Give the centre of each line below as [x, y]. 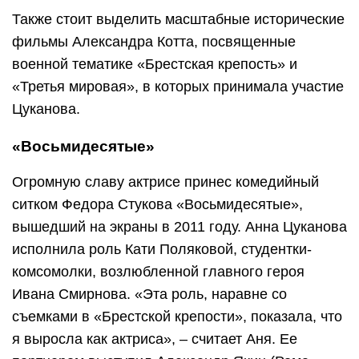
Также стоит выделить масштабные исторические [178, 19]
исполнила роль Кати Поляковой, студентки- [162, 249]
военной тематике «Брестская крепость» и [155, 64]
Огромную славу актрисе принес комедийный [165, 182]
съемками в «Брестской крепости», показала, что [177, 316]
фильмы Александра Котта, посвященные [154, 41]
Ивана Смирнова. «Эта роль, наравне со [149, 294]
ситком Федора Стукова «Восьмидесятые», [157, 204]
